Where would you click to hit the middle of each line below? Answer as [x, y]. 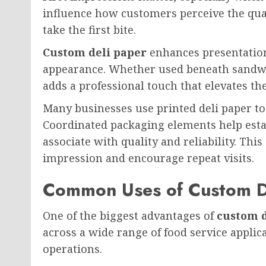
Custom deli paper [95, 52]
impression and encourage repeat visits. [148, 158]
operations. [72, 249]
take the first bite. [89, 30]
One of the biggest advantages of [130, 216]
